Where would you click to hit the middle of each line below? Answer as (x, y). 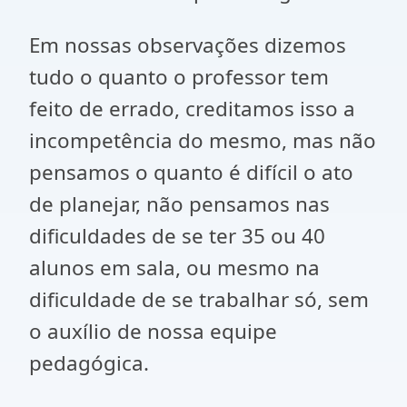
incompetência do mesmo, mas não (203, 140)
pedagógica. (89, 363)
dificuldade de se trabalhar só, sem (199, 299)
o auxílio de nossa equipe (153, 331)
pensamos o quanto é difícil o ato (191, 172)
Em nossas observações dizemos (188, 45)
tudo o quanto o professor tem (179, 77)
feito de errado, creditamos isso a (192, 109)
